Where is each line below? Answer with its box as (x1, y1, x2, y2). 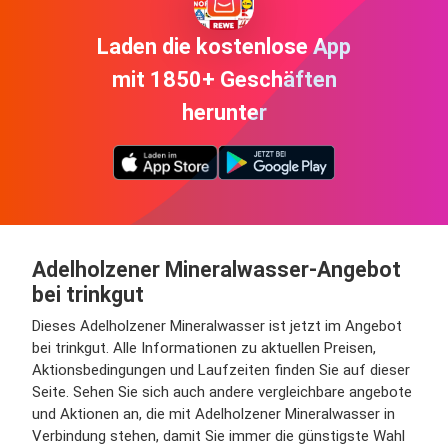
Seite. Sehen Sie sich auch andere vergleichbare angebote (32, 383, 412, 402)
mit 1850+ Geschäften (111, 67, 337, 93)
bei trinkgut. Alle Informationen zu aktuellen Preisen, (32, 339, 376, 358)
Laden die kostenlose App (97, 34, 351, 60)
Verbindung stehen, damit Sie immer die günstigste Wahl (32, 427, 405, 446)
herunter (181, 100, 267, 126)
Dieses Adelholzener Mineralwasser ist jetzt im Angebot (32, 317, 402, 336)
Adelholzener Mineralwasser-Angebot (32, 257, 401, 283)
